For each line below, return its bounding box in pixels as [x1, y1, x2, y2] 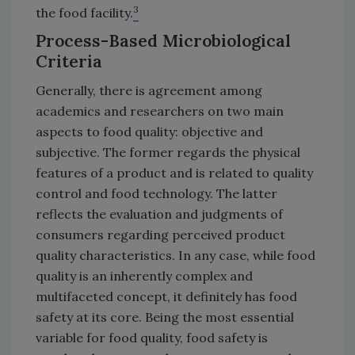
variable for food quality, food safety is [36, 330, 268, 345]
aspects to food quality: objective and [36, 124, 263, 139]
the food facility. [36, 5, 133, 21]
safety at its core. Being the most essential [36, 309, 294, 325]
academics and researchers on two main [36, 103, 284, 119]
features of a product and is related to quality [36, 165, 313, 181]
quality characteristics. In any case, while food [36, 247, 315, 263]
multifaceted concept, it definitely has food [36, 288, 297, 304]
